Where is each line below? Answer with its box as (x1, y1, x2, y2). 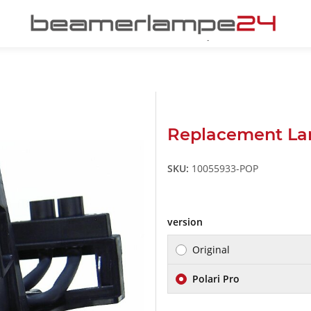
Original (192, 243, 230, 257)
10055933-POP (192, 162, 258, 176)
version (167, 215, 205, 229)
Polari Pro (192, 272, 239, 286)
